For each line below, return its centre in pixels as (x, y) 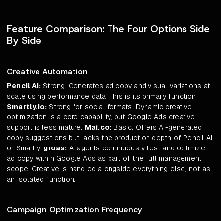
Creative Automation (47, 72)
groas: (55, 148)
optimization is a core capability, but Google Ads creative (101, 117)
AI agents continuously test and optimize (136, 148)
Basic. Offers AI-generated (157, 128)
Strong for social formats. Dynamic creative (120, 107)
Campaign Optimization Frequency (74, 210)
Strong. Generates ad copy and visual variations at (126, 86)
